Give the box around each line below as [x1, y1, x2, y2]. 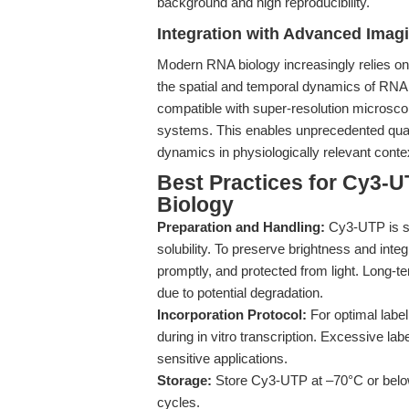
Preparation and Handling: [157, 219, 325, 235]
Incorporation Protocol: [157, 307, 307, 322]
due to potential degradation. [157, 285, 323, 300]
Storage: [157, 372, 212, 388]
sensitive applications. [157, 351, 288, 366]
